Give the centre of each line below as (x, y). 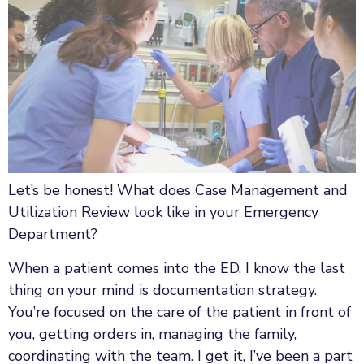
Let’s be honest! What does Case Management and (178, 191)
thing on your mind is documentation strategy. (162, 290)
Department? (53, 234)
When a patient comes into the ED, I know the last (177, 268)
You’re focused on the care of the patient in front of (180, 312)
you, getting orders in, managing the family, (152, 334)
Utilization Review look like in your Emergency (163, 212)
